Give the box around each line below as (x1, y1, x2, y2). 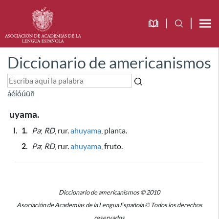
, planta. (101, 126, 127, 135)
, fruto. (101, 142, 123, 151)
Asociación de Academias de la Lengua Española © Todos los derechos (16, 201, 202, 209)
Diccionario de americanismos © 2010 (59, 189, 160, 196)
